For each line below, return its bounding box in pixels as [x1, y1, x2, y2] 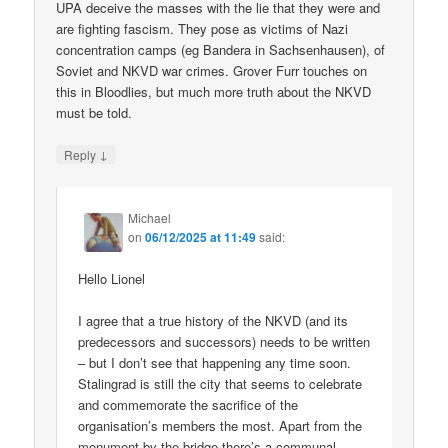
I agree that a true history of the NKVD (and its [78, 310, 349, 330]
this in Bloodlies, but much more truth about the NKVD [56, 82, 372, 102]
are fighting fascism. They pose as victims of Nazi [56, 19, 349, 39]
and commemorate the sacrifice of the [78, 394, 299, 414]
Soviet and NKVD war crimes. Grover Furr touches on [56, 61, 368, 81]
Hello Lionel [78, 268, 146, 288]
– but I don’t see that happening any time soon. [78, 352, 352, 372]
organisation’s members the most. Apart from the [78, 415, 363, 435]
